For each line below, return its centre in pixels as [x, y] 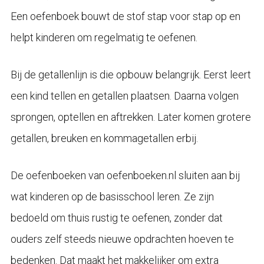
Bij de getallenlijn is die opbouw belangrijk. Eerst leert [131, 75]
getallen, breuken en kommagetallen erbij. [104, 138]
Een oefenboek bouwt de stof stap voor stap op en [125, 16]
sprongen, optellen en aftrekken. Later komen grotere [131, 117]
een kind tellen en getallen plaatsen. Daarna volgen [124, 96]
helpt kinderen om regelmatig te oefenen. [104, 38]
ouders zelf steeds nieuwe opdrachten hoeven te [122, 239]
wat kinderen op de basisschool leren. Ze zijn [112, 197]
